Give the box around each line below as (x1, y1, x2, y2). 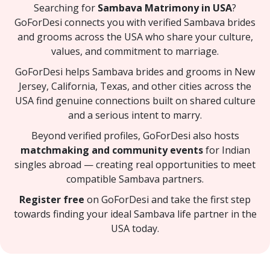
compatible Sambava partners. (66, 172, 204, 186)
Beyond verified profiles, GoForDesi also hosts (31, 128, 239, 142)
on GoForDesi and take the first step (84, 192, 251, 206)
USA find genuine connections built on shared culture (14, 93, 256, 107)
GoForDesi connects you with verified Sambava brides (14, 15, 256, 29)
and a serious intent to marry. (68, 108, 202, 122)
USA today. (111, 221, 159, 235)
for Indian (202, 143, 250, 157)
